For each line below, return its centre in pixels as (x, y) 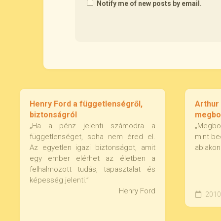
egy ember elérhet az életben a (92, 158)
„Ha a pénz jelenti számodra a (92, 126)
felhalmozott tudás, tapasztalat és (92, 169)
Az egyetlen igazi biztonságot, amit (92, 147)
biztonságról (53, 115)
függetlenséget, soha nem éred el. (92, 137)
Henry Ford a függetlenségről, (86, 104)
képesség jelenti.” (59, 180)
